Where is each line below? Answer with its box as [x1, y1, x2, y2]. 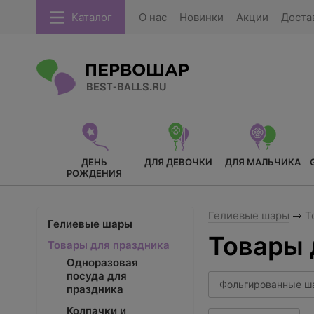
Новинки [179, 11, 224, 24]
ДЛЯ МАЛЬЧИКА [224, 156, 301, 168]
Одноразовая [67, 256, 138, 269]
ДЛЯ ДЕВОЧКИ [144, 156, 212, 168]
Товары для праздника [48, 238, 170, 252]
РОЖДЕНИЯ [67, 168, 122, 179]
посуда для [67, 269, 127, 282]
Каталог [71, 11, 112, 24]
